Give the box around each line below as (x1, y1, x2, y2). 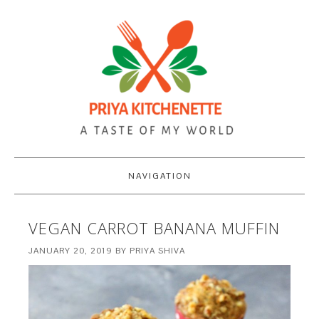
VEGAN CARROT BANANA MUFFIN (28, 217, 281, 239)
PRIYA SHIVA (130, 245, 186, 256)
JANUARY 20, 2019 (28, 245, 113, 256)
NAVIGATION (127, 170, 192, 182)
